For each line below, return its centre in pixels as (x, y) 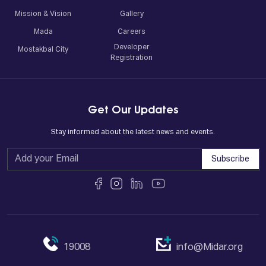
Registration (132, 58)
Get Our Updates (133, 110)
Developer (132, 47)
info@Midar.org (210, 247)
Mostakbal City (43, 50)
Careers (132, 32)
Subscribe (230, 159)
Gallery (132, 14)
